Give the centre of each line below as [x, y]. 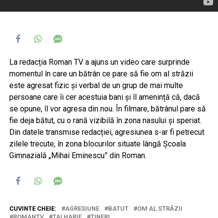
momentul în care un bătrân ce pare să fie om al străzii [101, 73]
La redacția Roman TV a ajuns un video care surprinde [99, 62]
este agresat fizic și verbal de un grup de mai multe [96, 85]
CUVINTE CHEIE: [33, 208]
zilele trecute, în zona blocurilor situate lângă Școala [97, 144]
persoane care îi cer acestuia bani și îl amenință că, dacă [104, 97]
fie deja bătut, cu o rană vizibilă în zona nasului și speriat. [105, 120]
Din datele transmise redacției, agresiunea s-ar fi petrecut [107, 132]
